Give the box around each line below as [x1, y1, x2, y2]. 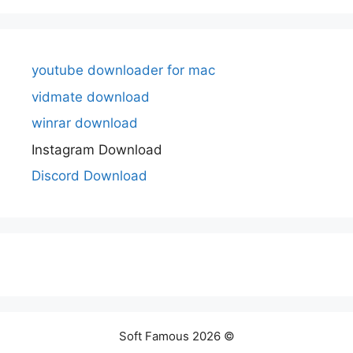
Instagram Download [32, 141, 162, 158]
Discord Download [32, 168, 147, 184]
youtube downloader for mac [32, 62, 215, 79]
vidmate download [32, 88, 150, 105]
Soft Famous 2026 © [118, 329, 235, 344]
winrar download [32, 115, 138, 132]
